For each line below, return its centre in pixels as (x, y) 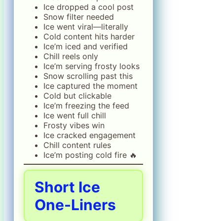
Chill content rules (77, 145)
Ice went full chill (75, 115)
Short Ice (67, 187)
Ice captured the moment (91, 86)
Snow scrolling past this (88, 76)
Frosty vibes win (74, 125)
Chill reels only (71, 56)
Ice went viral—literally (86, 26)
